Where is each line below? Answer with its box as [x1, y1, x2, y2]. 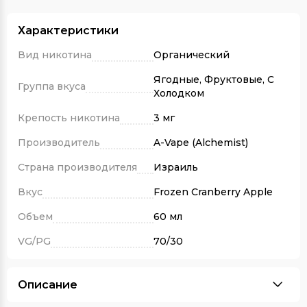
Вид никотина [18, 48, 92, 61]
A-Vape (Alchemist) [153, 136, 248, 149]
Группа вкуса [18, 79, 86, 93]
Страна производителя [18, 160, 137, 173]
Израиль [153, 160, 198, 173]
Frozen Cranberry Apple [153, 185, 273, 198]
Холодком [153, 86, 204, 99]
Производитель [18, 136, 100, 149]
